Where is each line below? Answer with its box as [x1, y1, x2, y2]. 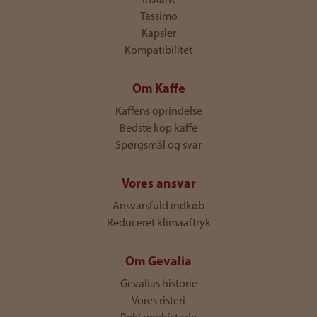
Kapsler [141, 28, 176, 40]
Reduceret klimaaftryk [106, 218, 211, 230]
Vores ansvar [121, 178, 196, 192]
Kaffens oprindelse [115, 106, 202, 118]
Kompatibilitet [125, 45, 192, 57]
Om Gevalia [125, 255, 192, 270]
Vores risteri [132, 296, 185, 308]
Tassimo [139, 11, 178, 23]
